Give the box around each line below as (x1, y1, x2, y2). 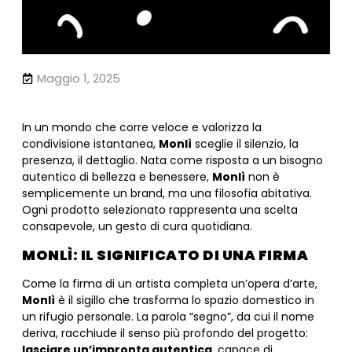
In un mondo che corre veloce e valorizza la (22, 119, 262, 136)
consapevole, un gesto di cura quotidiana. (22, 218, 252, 235)
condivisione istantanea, (22, 136, 159, 152)
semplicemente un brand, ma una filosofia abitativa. (22, 185, 312, 202)
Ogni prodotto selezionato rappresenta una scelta (22, 202, 298, 218)
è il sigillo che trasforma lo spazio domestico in (55, 291, 314, 308)
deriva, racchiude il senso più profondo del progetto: (22, 324, 308, 341)
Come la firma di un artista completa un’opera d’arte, (22, 275, 317, 291)
